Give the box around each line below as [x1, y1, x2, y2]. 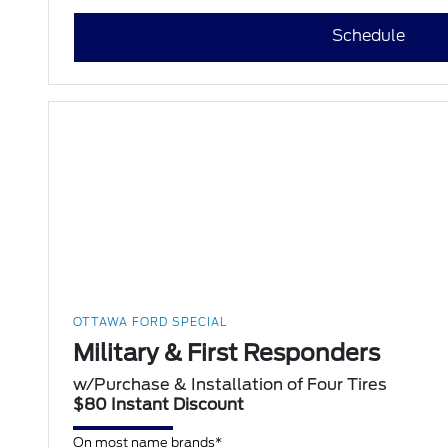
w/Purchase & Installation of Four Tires [73, 375, 388, 395]
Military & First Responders [73, 339, 381, 368]
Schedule [332, 26, 406, 46]
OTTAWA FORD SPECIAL [73, 315, 228, 330]
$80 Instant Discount [73, 395, 245, 415]
